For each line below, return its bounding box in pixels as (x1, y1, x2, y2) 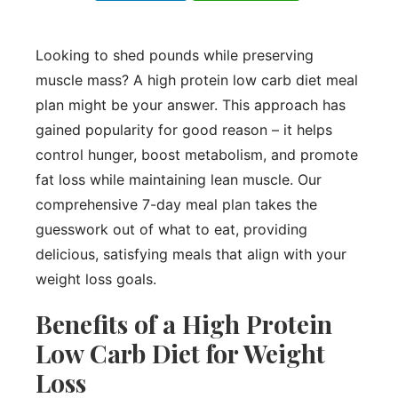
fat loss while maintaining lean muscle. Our (36, 170, 322, 188)
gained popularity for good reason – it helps (36, 120, 332, 139)
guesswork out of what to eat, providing (36, 219, 307, 238)
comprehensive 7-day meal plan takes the (36, 195, 317, 213)
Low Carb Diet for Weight (36, 336, 325, 370)
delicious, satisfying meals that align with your (36, 244, 346, 263)
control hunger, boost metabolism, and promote (36, 145, 358, 163)
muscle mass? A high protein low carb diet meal (36, 70, 358, 89)
